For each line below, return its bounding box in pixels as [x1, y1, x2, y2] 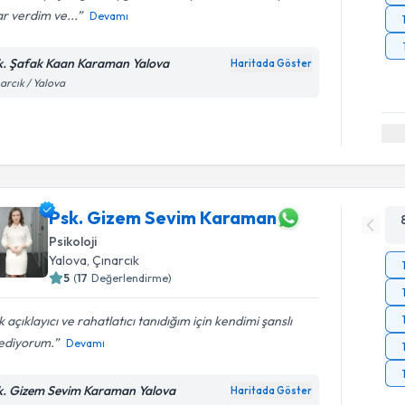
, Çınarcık [87, 251, 140, 268]
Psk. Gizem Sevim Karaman [49, 206, 278, 229]
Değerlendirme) [91, 270, 173, 285]
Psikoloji [49, 232, 98, 250]
